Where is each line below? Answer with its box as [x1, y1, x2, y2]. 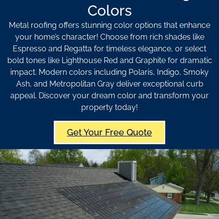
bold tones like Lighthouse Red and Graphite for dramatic [7, 56, 212, 66]
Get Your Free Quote [67, 127, 152, 137]
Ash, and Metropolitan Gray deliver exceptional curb [16, 79, 203, 89]
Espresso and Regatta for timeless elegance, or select [13, 44, 206, 54]
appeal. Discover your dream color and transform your [10, 91, 209, 101]
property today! [81, 103, 138, 112]
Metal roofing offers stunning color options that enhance [9, 21, 210, 30]
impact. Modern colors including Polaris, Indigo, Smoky [10, 67, 209, 77]
